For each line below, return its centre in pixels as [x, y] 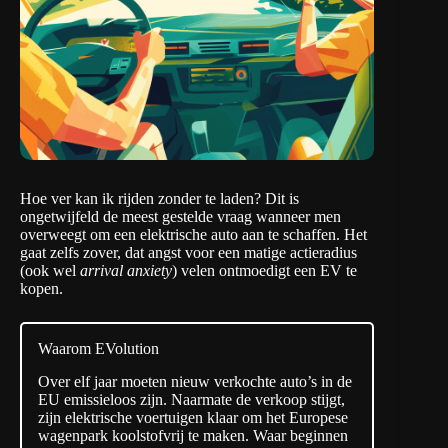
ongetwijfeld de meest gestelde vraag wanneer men [180, 217]
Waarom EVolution [98, 349]
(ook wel [50, 271]
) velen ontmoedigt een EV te [264, 271]
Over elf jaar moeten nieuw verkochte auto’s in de [195, 382]
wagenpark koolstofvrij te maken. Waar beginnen [193, 436]
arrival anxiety [126, 271]
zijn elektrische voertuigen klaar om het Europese [193, 418]
